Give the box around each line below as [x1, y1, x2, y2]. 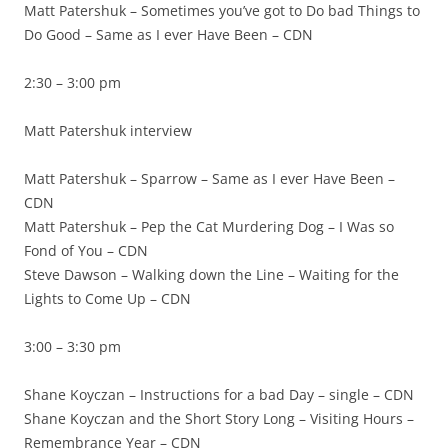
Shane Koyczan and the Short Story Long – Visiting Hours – [24, 409, 414, 428]
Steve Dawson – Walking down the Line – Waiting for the [24, 265, 399, 284]
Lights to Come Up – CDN [24, 289, 191, 308]
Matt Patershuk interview [24, 121, 192, 140]
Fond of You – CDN [24, 241, 148, 260]
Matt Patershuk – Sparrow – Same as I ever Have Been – [24, 169, 395, 188]
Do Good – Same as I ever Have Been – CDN [24, 25, 313, 44]
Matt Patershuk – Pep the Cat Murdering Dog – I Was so [24, 217, 394, 236]
